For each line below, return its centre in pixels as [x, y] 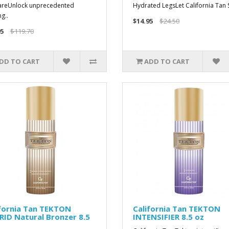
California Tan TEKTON [176, 209]
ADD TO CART [167, 61]
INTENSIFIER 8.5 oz [168, 217]
